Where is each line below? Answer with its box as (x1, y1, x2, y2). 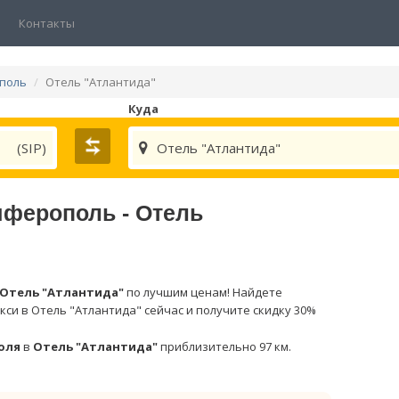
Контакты (19, 15, 75, 31)
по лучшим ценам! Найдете (124, 284, 282, 300)
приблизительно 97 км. (158, 338, 291, 354)
